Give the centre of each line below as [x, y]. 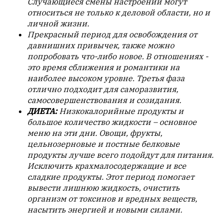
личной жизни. [58, 24]
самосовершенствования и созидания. [104, 100]
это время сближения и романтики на [104, 67]
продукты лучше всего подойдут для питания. [120, 155]
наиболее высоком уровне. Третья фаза [106, 78]
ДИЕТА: [43, 111]
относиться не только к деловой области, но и [119, 13]
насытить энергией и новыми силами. [105, 210]
